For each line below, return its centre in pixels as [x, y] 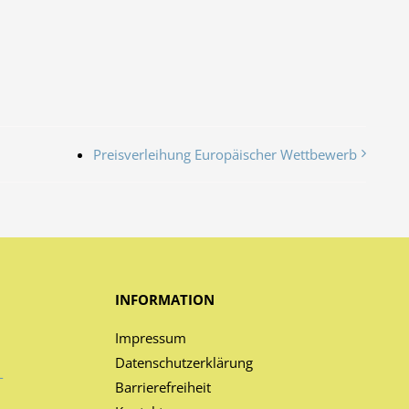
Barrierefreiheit [163, 387]
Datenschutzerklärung [184, 362]
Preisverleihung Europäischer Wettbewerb [225, 154]
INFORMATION [164, 299]
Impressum [150, 338]
